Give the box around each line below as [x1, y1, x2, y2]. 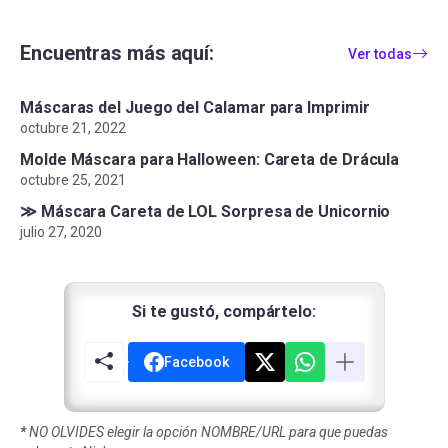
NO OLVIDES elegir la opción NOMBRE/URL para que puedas [26, 424, 388, 441]
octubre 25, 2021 [20, 172, 126, 189]
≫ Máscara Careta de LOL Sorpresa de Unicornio [20, 202, 391, 222]
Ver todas [348, 45, 412, 62]
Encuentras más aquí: [20, 41, 214, 66]
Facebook [163, 353, 229, 370]
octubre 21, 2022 [20, 120, 126, 137]
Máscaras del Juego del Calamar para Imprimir [20, 98, 370, 118]
